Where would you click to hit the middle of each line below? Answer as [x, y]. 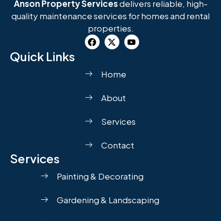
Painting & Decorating [100, 176]
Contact [118, 145]
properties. [110, 28]
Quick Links [42, 56]
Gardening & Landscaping [108, 200]
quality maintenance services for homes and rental [110, 16]
